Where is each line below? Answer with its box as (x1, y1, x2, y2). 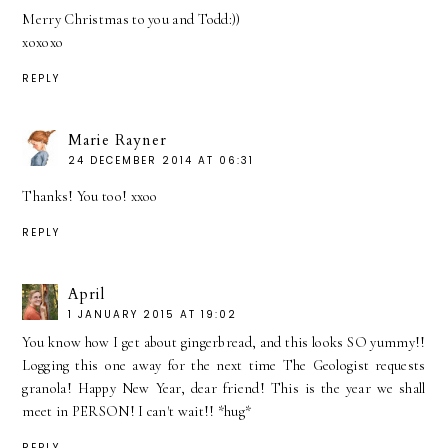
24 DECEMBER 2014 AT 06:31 (68, 153, 255, 169)
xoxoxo (22, 34, 64, 52)
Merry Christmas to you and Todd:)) (22, 11, 241, 29)
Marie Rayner (68, 130, 168, 151)
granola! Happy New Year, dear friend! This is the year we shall (22, 380, 426, 398)
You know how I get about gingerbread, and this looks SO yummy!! (22, 334, 426, 352)
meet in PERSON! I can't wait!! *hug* (22, 403, 252, 421)
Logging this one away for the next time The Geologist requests (22, 357, 426, 375)
